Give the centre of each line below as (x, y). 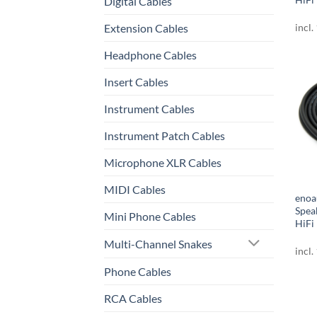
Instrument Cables (149, 109)
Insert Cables (136, 82)
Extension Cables (146, 28)
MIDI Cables (135, 190)
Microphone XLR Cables (163, 163)
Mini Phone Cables (150, 217)
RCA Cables (133, 298)
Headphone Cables (150, 55)
